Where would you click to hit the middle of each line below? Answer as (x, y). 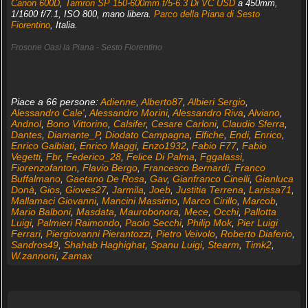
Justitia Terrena (209, 189)
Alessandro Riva (208, 112)
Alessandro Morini (128, 112)
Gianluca (274, 178)
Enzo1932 (164, 145)
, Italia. (64, 25)
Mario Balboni (41, 211)
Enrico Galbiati (42, 145)
